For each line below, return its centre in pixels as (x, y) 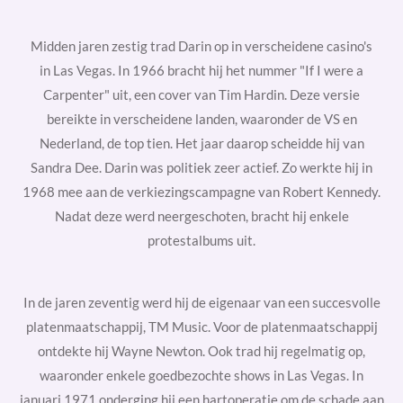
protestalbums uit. (201, 240)
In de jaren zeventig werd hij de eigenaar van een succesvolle (201, 302)
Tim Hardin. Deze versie (289, 94)
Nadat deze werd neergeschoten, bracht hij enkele (201, 216)
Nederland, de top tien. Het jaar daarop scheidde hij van (201, 143)
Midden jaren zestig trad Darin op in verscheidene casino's (201, 46)
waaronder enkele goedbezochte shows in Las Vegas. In (201, 375)
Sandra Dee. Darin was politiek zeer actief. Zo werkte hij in (201, 167)
